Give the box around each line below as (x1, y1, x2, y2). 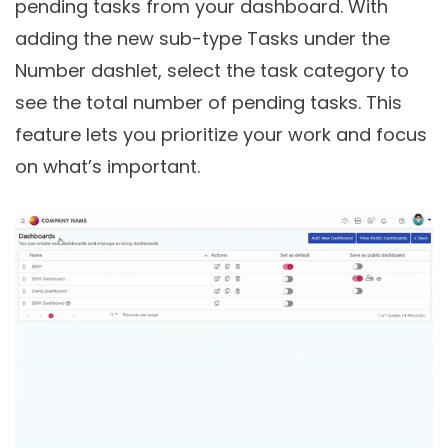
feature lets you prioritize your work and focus (15, 121, 427, 147)
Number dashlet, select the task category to (15, 57, 409, 83)
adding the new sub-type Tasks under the (15, 25, 390, 51)
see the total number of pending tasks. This (15, 89, 402, 115)
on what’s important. (15, 153, 200, 179)
